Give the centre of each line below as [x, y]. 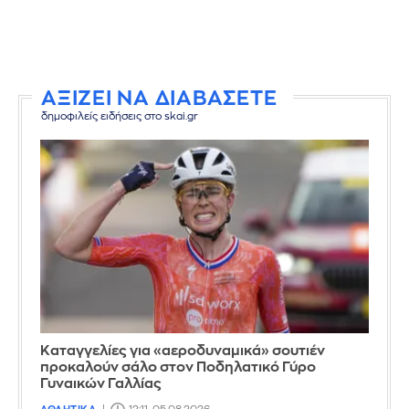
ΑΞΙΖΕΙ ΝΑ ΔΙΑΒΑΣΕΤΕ [159, 98]
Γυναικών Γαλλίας [101, 383]
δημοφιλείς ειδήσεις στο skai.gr [120, 116]
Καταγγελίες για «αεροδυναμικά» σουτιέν [183, 351]
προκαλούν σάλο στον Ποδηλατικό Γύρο [178, 367]
